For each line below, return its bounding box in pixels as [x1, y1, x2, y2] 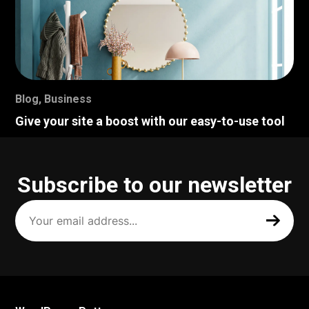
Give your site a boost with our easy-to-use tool [15, 113, 286, 128]
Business [44, 92, 92, 106]
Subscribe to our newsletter [17, 171, 292, 198]
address [14, 219, 59, 234]
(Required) [17, 232, 63, 244]
